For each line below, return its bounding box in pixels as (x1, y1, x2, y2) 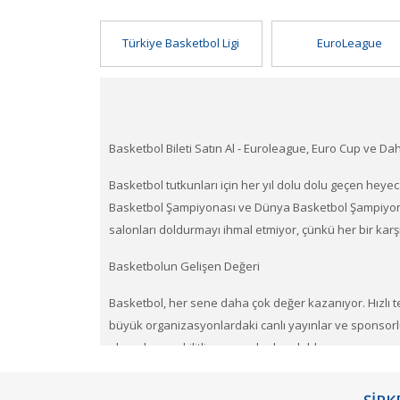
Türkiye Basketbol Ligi (122, 35, 240, 52)
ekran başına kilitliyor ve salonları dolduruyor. (109, 339, 356, 356)
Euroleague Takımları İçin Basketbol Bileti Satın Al (109, 376, 373, 393)
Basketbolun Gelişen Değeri (109, 258, 260, 275)
